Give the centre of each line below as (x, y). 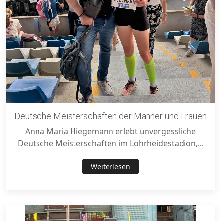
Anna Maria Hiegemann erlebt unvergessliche (110, 131)
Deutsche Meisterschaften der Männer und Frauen (110, 116)
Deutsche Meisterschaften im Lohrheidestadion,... (110, 143)
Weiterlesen (110, 166)
